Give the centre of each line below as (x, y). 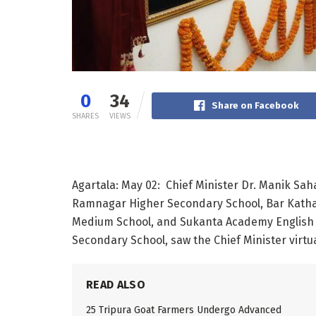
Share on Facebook (255, 105)
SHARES (85, 116)
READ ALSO (116, 284)
